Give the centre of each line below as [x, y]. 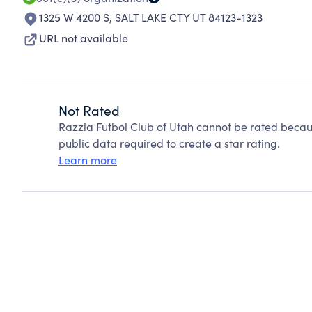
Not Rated [89, 110]
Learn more [88, 160]
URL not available [84, 38]
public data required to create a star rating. [169, 143]
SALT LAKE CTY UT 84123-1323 [189, 17]
